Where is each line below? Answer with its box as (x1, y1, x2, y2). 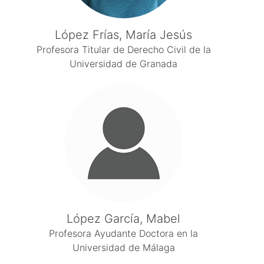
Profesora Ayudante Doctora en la (49, 227, 199, 239)
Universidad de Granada (70, 58, 178, 70)
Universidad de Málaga (72, 242, 175, 253)
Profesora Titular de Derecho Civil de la (36, 44, 211, 55)
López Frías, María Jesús (55, 28, 193, 42)
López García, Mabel (67, 212, 181, 226)
